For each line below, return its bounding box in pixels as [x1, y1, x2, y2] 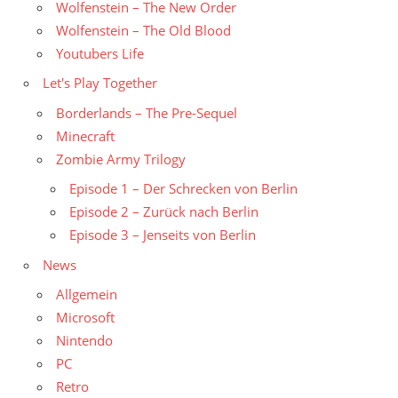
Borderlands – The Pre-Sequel [56, 103, 237, 122]
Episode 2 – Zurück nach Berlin [69, 203, 259, 221]
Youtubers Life [56, 44, 144, 62]
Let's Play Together [43, 74, 157, 92]
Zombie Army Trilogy [56, 149, 186, 168]
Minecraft [56, 126, 115, 145]
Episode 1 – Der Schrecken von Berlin [69, 179, 298, 198]
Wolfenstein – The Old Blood [56, 20, 231, 39]
